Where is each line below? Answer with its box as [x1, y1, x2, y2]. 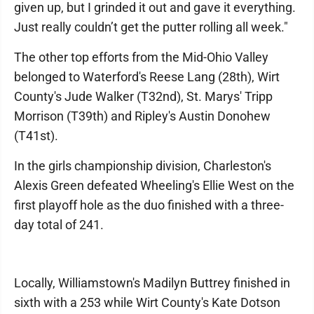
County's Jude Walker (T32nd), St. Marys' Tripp [14, 89, 273, 104]
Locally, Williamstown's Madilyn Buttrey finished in [14, 275, 290, 290]
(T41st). [14, 128, 58, 143]
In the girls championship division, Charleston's [14, 158, 271, 173]
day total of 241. [14, 217, 104, 232]
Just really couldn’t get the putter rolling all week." [14, 20, 288, 34]
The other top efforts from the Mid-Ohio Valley [14, 50, 268, 64]
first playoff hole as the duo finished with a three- [14, 198, 284, 212]
